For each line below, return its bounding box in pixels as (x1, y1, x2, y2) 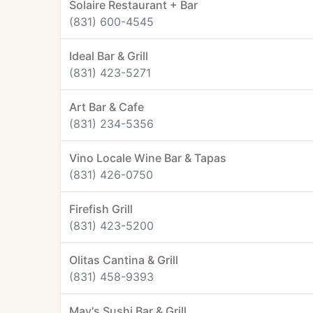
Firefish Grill (69, 202, 133, 216)
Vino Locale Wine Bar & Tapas (69, 151, 226, 165)
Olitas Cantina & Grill (69, 253, 178, 267)
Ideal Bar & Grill (69, 49, 148, 63)
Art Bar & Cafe (69, 100, 144, 114)
